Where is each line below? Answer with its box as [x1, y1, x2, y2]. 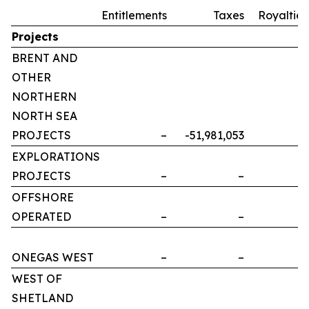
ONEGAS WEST [12, 250, 94, 264]
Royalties [258, 8, 308, 22]
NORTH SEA [12, 108, 77, 123]
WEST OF [12, 271, 62, 286]
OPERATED [12, 209, 71, 223]
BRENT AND [12, 50, 77, 65]
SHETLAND [12, 290, 73, 305]
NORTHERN [12, 89, 77, 103]
